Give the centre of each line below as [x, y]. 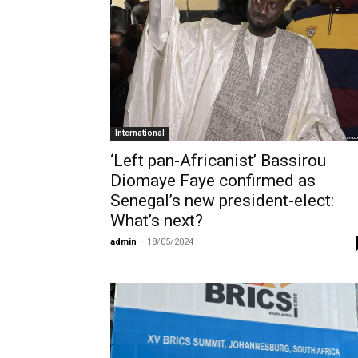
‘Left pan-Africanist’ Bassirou [218, 161]
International [140, 133]
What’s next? [157, 221]
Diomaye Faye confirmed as [213, 181]
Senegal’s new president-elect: [222, 201]
